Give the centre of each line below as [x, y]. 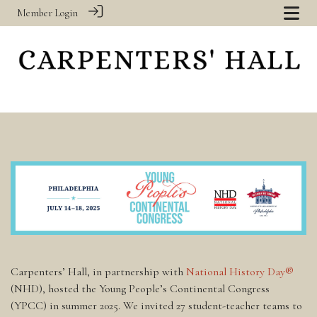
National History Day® [240, 272]
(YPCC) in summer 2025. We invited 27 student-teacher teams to [156, 306]
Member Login [47, 13]
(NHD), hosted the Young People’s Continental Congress [140, 289]
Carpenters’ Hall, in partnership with [98, 272]
